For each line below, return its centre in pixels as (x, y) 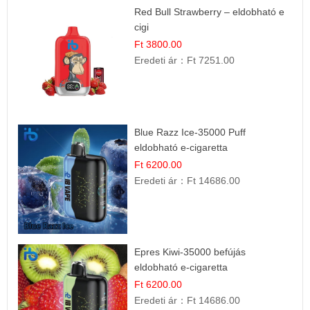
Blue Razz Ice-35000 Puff (190, 132)
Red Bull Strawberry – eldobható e (210, 12)
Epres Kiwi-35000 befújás (190, 252)
